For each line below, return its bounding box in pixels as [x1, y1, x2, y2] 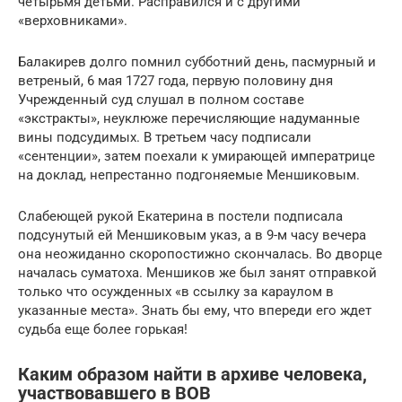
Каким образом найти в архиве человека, [18, 364, 367, 385]
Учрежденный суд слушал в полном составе [18, 91, 304, 108]
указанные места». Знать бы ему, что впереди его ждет [18, 301, 371, 319]
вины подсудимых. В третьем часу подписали [18, 128, 311, 145]
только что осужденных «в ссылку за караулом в [18, 283, 334, 300]
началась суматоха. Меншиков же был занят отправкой [18, 264, 377, 281]
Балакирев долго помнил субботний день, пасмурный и [18, 53, 376, 70]
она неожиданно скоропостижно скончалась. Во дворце [18, 245, 382, 262]
